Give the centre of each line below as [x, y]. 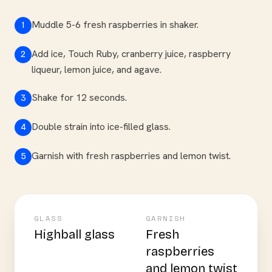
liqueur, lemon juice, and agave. [97, 70]
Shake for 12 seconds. [79, 97]
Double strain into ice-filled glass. [101, 127]
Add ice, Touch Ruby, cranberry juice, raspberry [131, 54]
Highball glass [74, 234]
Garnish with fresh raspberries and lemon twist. [131, 156]
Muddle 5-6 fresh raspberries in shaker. [115, 25]
